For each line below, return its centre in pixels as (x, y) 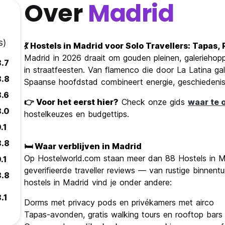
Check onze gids (153, 102)
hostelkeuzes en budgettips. (77, 114)
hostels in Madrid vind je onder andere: (98, 183)
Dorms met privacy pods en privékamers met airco (119, 203)
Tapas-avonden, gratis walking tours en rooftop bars (123, 215)
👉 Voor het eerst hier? (71, 102)
